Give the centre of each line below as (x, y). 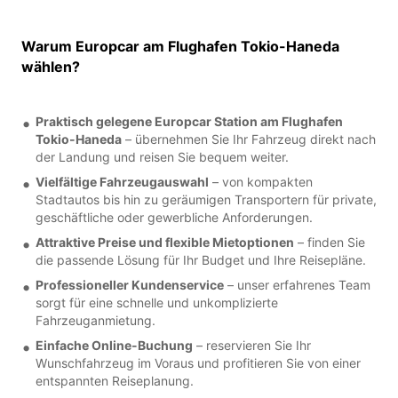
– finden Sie (330, 242)
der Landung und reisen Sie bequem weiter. (162, 156)
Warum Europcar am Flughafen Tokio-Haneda (180, 46)
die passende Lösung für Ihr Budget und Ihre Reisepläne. (201, 259)
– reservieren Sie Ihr (252, 345)
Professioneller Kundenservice (130, 284)
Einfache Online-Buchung (114, 345)
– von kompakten (261, 181)
